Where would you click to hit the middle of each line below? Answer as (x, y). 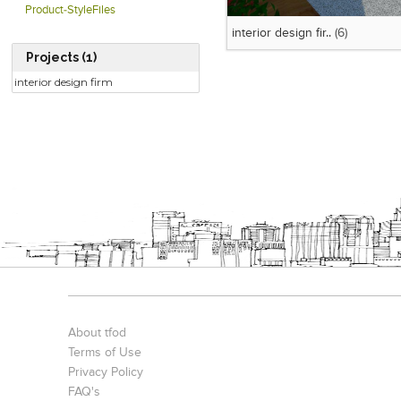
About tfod (98, 333)
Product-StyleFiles (71, 10)
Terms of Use (105, 353)
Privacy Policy (106, 373)
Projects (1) (62, 57)
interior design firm (64, 81)
